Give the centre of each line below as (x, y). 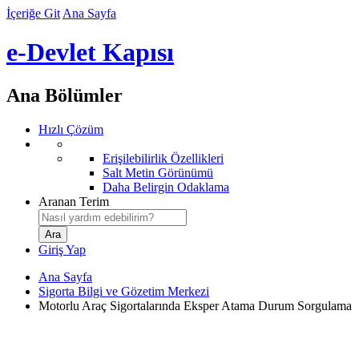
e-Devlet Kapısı (90, 52)
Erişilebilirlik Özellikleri (163, 158)
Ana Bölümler (65, 95)
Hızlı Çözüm (71, 129)
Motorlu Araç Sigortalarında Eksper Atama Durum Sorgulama (195, 305)
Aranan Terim (74, 201)
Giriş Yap (62, 249)
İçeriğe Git (33, 13)
